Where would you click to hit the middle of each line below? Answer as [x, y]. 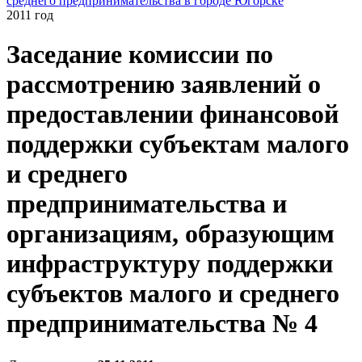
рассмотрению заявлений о [164, 84]
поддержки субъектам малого [178, 144]
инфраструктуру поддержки [170, 264]
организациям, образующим [170, 234]
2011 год [30, 15]
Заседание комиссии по [140, 55]
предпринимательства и [147, 204]
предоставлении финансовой [173, 114]
